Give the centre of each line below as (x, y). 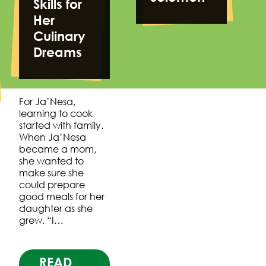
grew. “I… (42, 221)
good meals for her (62, 197)
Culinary (60, 36)
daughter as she (56, 209)
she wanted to (52, 161)
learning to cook (56, 114)
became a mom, (58, 149)
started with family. (61, 126)
